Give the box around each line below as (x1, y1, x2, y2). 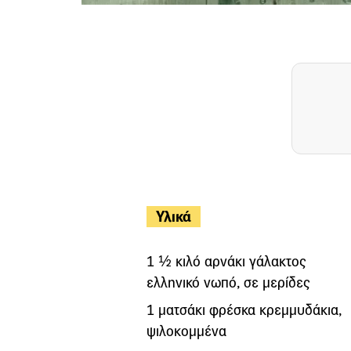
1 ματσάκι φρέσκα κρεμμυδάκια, (147, 300, 342, 319)
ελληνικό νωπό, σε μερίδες (147, 273, 309, 291)
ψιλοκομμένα (147, 321, 226, 340)
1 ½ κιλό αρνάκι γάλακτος (147, 251, 306, 270)
